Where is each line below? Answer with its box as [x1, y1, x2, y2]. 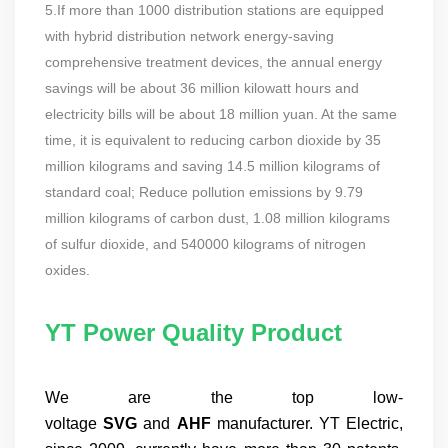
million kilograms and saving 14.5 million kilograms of [45, 158, 380, 175]
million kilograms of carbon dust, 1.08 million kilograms [45, 210, 390, 227]
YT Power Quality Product [45, 319, 342, 347]
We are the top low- [45, 389, 403, 407]
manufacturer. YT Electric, [210, 415, 404, 433]
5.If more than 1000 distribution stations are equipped [45, 2, 384, 19]
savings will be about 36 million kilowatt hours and [45, 80, 359, 97]
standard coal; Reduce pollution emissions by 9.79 [45, 184, 363, 201]
